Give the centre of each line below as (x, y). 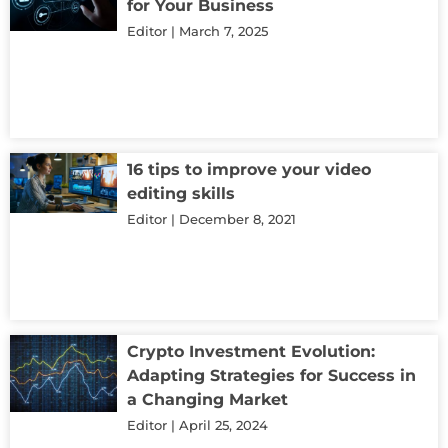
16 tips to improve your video (249, 169)
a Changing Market (207, 399)
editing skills (181, 193)
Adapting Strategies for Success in (271, 375)
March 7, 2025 (221, 30)
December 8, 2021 (235, 218)
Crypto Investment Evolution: (251, 351)
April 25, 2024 (221, 424)
